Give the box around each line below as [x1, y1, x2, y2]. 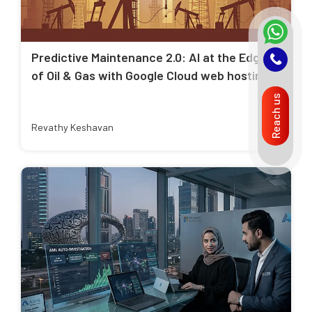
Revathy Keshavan [31, 121, 114, 134]
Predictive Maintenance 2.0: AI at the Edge [31, 49, 267, 65]
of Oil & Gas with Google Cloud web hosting [31, 68, 269, 84]
